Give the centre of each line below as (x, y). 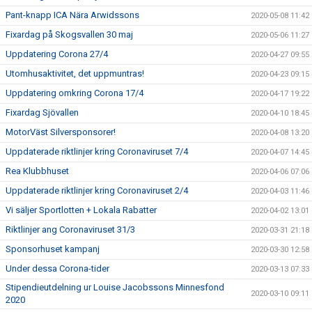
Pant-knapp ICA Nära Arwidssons (72, 15)
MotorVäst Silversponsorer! (61, 132)
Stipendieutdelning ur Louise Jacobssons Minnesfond (115, 287)
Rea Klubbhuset (37, 171)
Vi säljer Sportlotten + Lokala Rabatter (81, 210)
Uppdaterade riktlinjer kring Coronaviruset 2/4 (97, 190)
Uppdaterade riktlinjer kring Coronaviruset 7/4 (97, 151)
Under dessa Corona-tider (57, 268)
